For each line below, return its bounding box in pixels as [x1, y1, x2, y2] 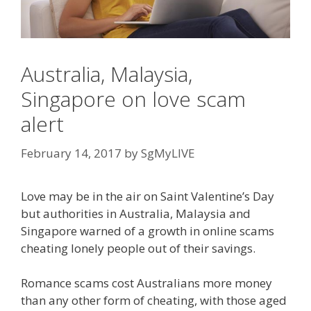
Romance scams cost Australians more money [21, 275, 272, 292]
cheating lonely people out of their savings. [21, 239, 255, 256]
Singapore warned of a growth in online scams [21, 222, 274, 239]
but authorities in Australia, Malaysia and [21, 205, 251, 221]
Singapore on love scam [21, 85, 246, 114]
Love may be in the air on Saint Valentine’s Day [21, 187, 274, 204]
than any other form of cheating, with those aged [21, 292, 287, 309]
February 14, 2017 [21, 144, 121, 161]
